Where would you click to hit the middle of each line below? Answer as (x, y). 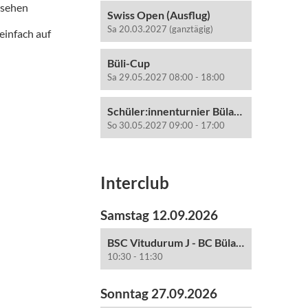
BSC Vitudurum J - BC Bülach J (240, 242)
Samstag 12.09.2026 (159, 215)
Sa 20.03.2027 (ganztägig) (160, 29)
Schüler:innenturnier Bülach (238, 111)
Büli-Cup (129, 63)
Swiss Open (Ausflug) (159, 15)
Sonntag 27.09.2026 (159, 293)
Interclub (135, 183)
